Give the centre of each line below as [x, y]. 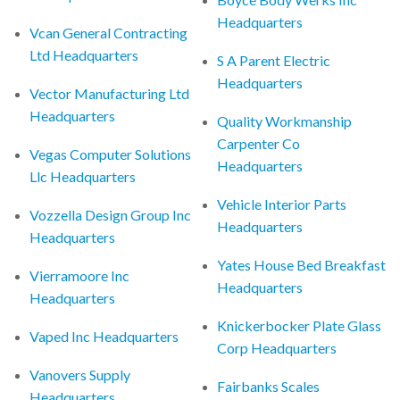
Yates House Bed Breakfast [302, 264]
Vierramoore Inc [80, 275]
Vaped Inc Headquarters [104, 336]
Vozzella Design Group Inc [111, 214]
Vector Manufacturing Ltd [110, 93]
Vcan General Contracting [109, 32]
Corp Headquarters [277, 347]
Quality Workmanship [285, 121]
